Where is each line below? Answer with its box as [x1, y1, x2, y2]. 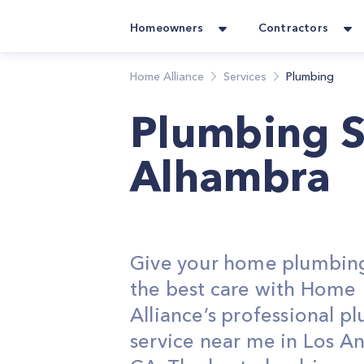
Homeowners [130, 20, 203, 35]
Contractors [258, 20, 328, 35]
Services [223, 69, 266, 84]
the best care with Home [130, 277, 357, 301]
